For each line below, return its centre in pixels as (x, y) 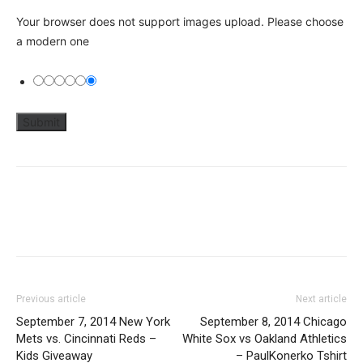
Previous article (51, 299)
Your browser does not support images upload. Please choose (180, 21)
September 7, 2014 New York (93, 322)
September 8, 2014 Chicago (273, 322)
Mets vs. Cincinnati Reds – (86, 339)
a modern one (53, 41)
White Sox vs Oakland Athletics (265, 339)
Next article (321, 299)
